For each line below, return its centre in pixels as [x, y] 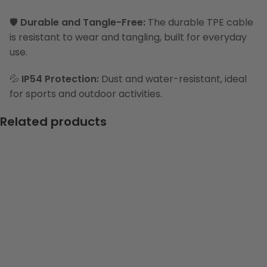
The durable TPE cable [199, 22]
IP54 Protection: [60, 79]
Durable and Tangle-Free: [83, 22]
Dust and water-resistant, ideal [173, 79]
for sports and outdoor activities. [86, 94]
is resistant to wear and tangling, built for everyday [128, 37]
